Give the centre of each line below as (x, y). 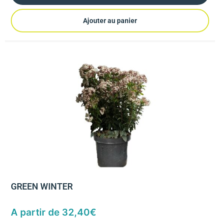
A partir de (36, 212)
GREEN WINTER (42, 187)
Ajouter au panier (110, 20)
